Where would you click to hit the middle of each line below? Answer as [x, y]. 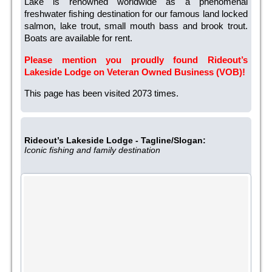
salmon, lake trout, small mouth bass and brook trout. [136, 26]
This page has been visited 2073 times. [101, 93]
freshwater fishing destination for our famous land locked [136, 14]
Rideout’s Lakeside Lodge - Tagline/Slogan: [115, 141]
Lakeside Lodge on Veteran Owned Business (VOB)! [135, 72]
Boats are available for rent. [78, 38]
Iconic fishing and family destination [92, 150]
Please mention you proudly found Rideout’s [136, 59]
